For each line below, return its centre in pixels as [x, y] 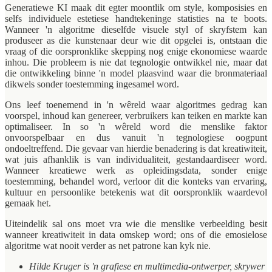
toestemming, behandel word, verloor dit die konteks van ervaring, [136, 181]
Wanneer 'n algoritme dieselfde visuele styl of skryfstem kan [136, 29]
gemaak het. [28, 203]
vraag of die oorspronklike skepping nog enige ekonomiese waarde [136, 51]
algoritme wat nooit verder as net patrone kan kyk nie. [108, 245]
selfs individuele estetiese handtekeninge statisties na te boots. [136, 18]
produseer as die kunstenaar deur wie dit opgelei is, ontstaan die [136, 40]
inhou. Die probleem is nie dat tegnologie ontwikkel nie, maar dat [136, 62]
